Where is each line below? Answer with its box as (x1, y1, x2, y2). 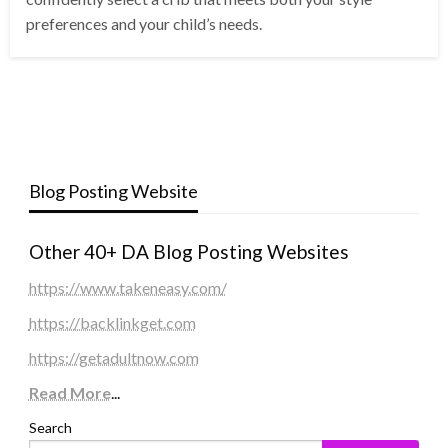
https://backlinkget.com (28, 313, 196, 333)
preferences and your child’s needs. (26, 14, 262, 34)
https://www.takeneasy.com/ (28, 278, 227, 298)
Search (28, 419, 72, 437)
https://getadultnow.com (28, 348, 199, 368)
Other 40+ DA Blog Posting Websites (28, 240, 349, 264)
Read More (28, 383, 111, 403)
